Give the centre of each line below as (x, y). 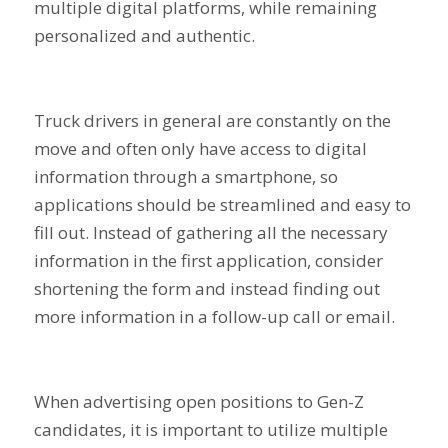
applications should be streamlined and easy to (222, 205)
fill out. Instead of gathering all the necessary (210, 233)
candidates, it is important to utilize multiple (210, 429)
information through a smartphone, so (185, 177)
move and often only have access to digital (200, 149)
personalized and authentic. (146, 36)
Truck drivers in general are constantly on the (212, 121)
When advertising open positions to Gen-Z (198, 401)
